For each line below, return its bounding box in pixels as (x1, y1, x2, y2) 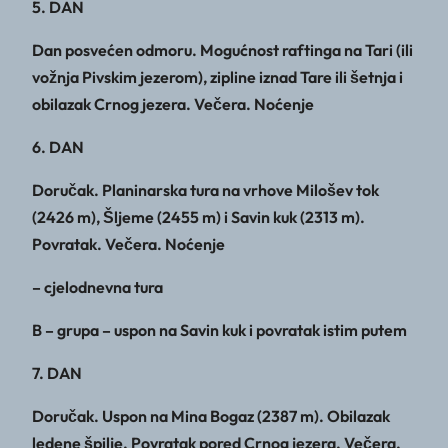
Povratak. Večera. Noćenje (32, 234, 225, 255)
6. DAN (32, 137, 84, 158)
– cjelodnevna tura (32, 277, 163, 298)
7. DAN (32, 363, 82, 384)
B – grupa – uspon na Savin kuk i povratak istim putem (32, 320, 407, 341)
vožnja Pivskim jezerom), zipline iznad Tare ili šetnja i (32, 67, 403, 88)
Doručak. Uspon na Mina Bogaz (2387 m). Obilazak (32, 406, 390, 427)
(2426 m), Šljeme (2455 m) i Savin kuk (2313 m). (32, 207, 365, 228)
